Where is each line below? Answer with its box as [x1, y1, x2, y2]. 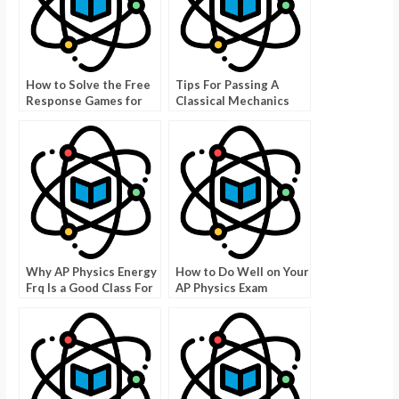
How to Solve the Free [26, 77, 151, 92]
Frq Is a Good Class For [26, 280, 154, 295]
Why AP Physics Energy [26, 264, 158, 279]
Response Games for [26, 93, 143, 108]
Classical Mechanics [175, 93, 290, 108]
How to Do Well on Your [175, 264, 310, 279]
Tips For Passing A [175, 77, 280, 92]
